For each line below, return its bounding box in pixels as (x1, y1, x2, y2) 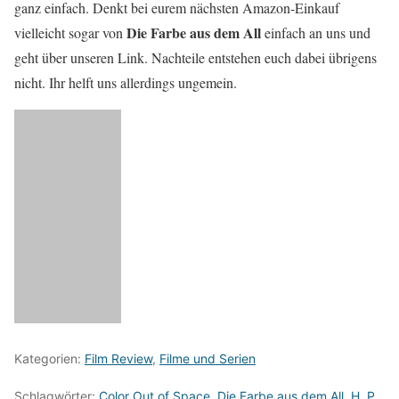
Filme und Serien (159, 350, 256, 366)
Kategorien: (14, 350, 85, 366)
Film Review (85, 350, 152, 366)
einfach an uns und (261, 22, 370, 42)
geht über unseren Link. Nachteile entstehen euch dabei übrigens (14, 47, 377, 67)
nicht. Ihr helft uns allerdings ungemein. (14, 72, 237, 92)
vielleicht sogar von (14, 22, 126, 42)
